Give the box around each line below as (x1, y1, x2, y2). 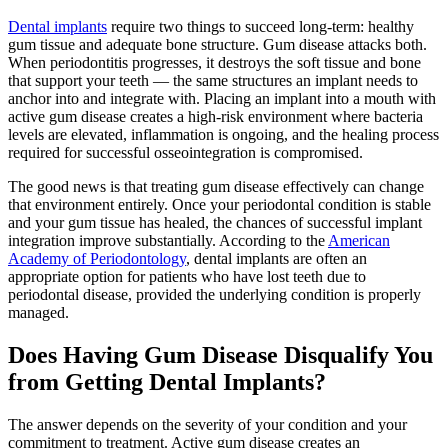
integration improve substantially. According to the (8, 231, 328, 249)
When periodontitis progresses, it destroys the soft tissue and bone (8, 53, 421, 71)
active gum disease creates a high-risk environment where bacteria (8, 107, 423, 125)
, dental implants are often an (186, 249, 367, 267)
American (328, 231, 390, 249)
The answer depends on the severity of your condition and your (8, 415, 407, 433)
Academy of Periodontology (8, 249, 186, 267)
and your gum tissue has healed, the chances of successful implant (8, 213, 422, 231)
